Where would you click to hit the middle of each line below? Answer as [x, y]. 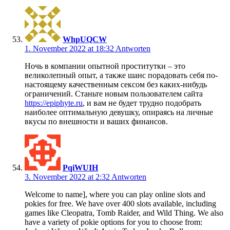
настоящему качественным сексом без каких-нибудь [116, 85]
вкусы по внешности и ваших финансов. [96, 122]
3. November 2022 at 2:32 [68, 177]
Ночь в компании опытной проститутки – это [105, 66]
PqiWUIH [80, 168]
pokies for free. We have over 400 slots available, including [120, 204]
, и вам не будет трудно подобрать [142, 103]
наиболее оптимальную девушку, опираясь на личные [119, 112]
